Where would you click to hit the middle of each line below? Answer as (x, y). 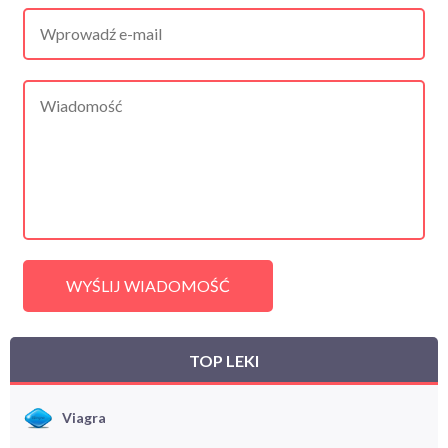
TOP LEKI (224, 360)
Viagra (84, 417)
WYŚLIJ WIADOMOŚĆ (148, 285)
